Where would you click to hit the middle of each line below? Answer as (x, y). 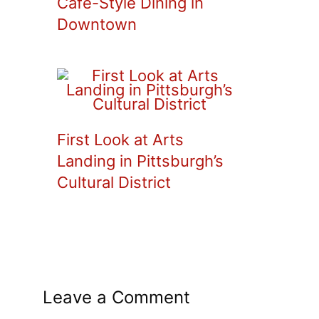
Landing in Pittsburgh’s (140, 161)
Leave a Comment (116, 297)
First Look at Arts (120, 139)
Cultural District (114, 182)
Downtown (97, 24)
